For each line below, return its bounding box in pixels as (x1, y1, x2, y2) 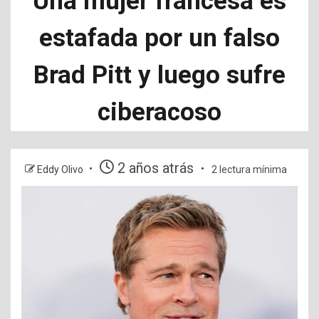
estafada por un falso (39, 23, 280, 53)
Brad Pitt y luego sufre (33, 61, 286, 90)
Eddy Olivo (37, 164, 85, 175)
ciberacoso (98, 98, 221, 127)
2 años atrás (114, 159, 197, 177)
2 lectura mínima (211, 164, 287, 175)
